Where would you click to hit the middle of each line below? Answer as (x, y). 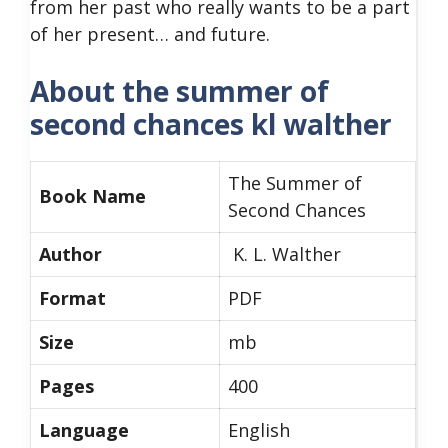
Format (72, 298)
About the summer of (179, 91)
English (259, 430)
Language (84, 430)
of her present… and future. (150, 34)
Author (70, 254)
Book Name (92, 196)
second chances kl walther (211, 124)
